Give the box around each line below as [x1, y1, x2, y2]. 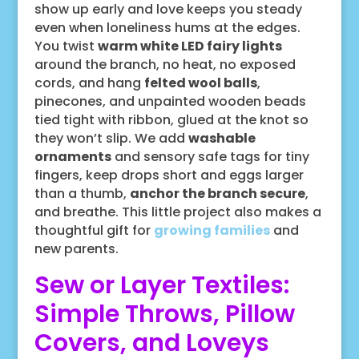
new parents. [34, 239, 119, 258]
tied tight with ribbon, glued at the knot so [34, 110, 309, 129]
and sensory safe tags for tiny [111, 147, 309, 166]
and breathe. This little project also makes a [34, 202, 321, 221]
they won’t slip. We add [34, 128, 188, 147]
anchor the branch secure [129, 184, 305, 203]
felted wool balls [143, 73, 257, 92]
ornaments [34, 147, 111, 166]
